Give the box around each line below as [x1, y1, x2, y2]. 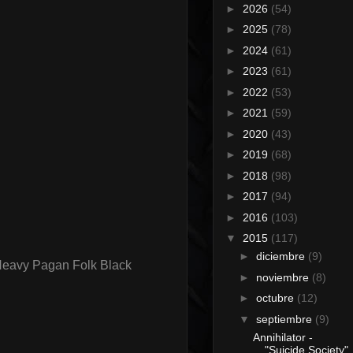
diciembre [255, 250, 308, 263]
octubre [255, 292, 297, 305]
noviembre [255, 270, 312, 284]
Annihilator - [252, 330, 313, 344]
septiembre [255, 312, 315, 325]
